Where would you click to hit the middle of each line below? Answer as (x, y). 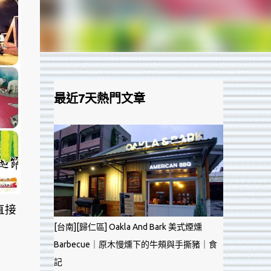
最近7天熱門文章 (99, 98)
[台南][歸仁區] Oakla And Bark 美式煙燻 (128, 227)
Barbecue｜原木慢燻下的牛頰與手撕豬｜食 (135, 244)
